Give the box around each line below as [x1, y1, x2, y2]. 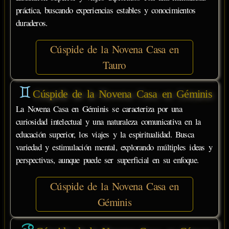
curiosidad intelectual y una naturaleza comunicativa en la [16, 116, 201, 128]
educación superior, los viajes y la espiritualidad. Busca [16, 128, 194, 141]
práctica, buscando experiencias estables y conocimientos [16, 4, 196, 16]
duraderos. [16, 16, 48, 29]
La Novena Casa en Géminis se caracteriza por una [16, 103, 182, 115]
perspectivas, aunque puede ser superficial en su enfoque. [16, 154, 199, 166]
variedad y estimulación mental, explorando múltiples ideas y [16, 141, 212, 153]
